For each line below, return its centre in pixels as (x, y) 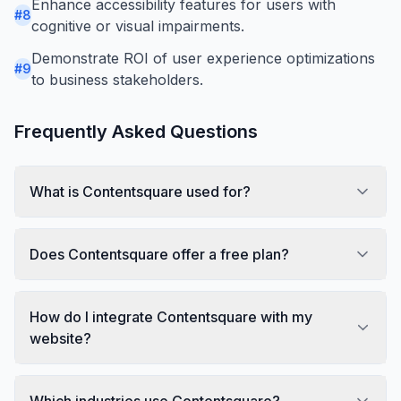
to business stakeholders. (117, 79)
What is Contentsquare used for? (140, 191)
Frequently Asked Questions (136, 131)
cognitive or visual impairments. (138, 26)
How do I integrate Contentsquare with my (171, 316)
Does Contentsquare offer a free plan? (159, 254)
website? (60, 338)
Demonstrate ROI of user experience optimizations (203, 58)
